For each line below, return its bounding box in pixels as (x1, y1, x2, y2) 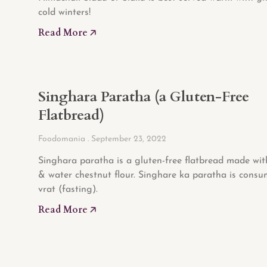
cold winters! (38, 8, 91, 18)
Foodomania (38, 135, 88, 144)
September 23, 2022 (89, 135, 166, 144)
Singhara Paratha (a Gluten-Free (38, 87, 249, 107)
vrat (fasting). (38, 185, 98, 195)
